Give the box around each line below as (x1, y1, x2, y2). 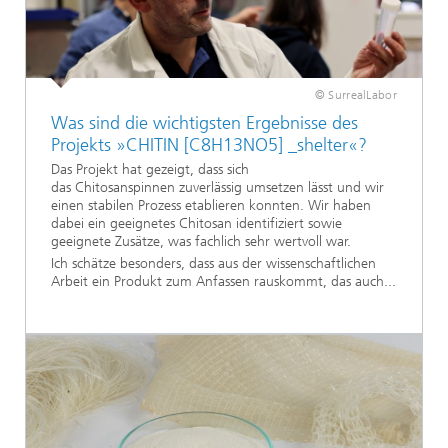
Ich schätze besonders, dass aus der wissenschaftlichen (51, 255, 376, 273)
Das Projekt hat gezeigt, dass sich (51, 160, 249, 178)
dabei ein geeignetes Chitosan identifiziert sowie (51, 214, 342, 232)
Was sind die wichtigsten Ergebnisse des (51, 112, 358, 134)
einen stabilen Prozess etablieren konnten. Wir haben (51, 196, 371, 214)
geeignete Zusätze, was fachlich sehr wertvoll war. (51, 232, 351, 250)
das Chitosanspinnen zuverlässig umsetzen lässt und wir (51, 178, 384, 196)
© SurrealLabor (314, 88, 397, 102)
